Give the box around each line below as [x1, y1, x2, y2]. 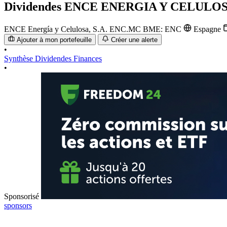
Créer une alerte [110, 36, 158, 44]
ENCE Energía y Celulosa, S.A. [4, 24, 107, 33]
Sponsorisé [4, 192, 39, 201]
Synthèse [4, 54, 35, 63]
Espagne [192, 24, 223, 33]
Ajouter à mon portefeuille [17, 36, 92, 44]
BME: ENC [143, 24, 183, 33]
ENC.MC [109, 24, 143, 33]
